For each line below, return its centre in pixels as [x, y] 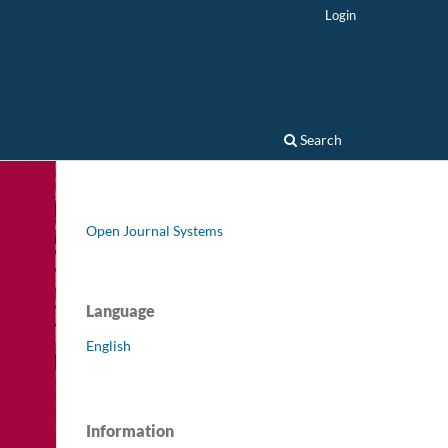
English [108, 345]
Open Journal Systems [154, 230]
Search [319, 139]
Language [120, 310]
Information [130, 430]
